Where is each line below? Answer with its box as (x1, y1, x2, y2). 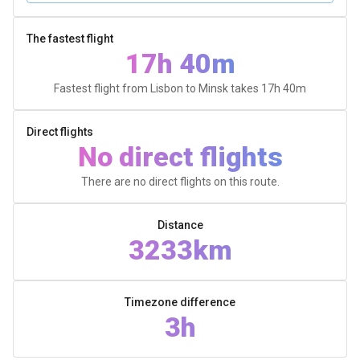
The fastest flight (27, 32, 113, 45)
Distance (157, 219, 203, 231)
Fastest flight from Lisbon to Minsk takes (54, 82, 261, 95)
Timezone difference (125, 296, 235, 309)
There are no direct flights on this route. (80, 175, 280, 188)
